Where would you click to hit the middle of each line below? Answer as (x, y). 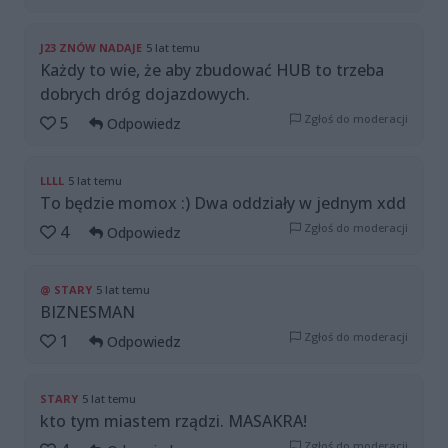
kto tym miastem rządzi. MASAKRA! (173, 421)
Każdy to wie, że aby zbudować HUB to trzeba (212, 70)
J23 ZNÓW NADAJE (91, 48)
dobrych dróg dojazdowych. (145, 94)
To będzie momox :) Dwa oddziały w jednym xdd (223, 203)
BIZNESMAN (87, 312)
